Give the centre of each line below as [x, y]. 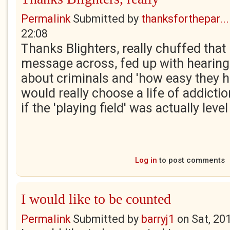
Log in [146, 160]
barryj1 [158, 219]
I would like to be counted [96, 199]
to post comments [191, 160]
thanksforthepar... [185, 19]
